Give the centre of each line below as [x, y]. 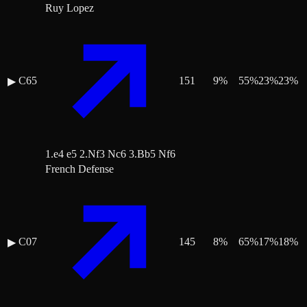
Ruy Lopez [70, 8]
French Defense [79, 169]
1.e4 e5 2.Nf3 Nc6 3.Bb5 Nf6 [110, 154]
